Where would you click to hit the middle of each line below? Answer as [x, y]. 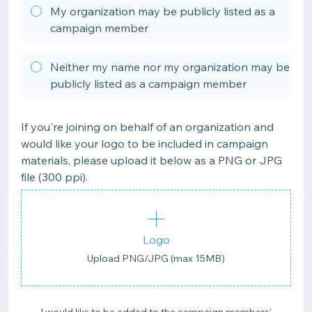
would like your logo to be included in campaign [145, 143]
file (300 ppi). [54, 177]
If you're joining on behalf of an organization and [147, 127]
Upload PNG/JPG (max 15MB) [156, 258]
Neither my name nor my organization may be [170, 67]
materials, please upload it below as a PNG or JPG [151, 160]
